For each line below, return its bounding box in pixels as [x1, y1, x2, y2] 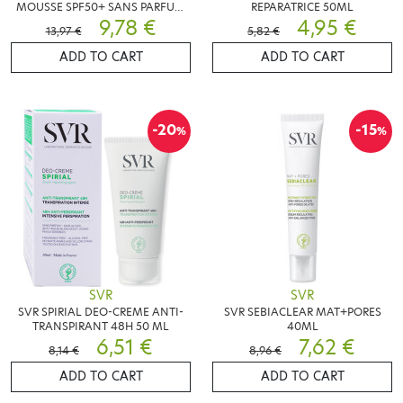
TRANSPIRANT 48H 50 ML [32, 318, 169, 335]
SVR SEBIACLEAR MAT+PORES [223, 304, 381, 320]
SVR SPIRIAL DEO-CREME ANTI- [18, 304, 184, 320]
